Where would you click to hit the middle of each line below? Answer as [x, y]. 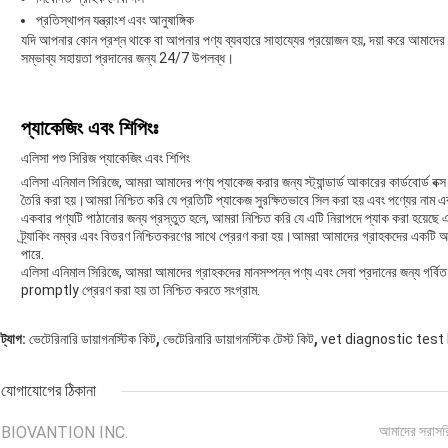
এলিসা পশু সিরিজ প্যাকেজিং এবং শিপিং [105, 158]
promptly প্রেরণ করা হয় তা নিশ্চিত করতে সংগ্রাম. [140, 290]
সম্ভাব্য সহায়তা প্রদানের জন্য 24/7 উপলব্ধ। [127, 58]
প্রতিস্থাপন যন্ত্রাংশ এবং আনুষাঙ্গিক [115, 20]
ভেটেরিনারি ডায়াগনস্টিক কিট [92, 339]
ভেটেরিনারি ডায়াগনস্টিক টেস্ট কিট [238, 339]
